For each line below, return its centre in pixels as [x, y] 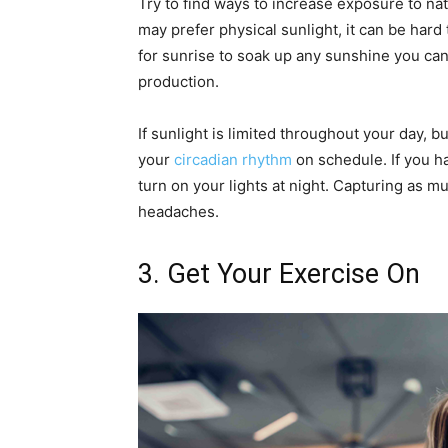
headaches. [178, 211]
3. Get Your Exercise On [279, 274]
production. [178, 81]
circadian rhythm [233, 159]
